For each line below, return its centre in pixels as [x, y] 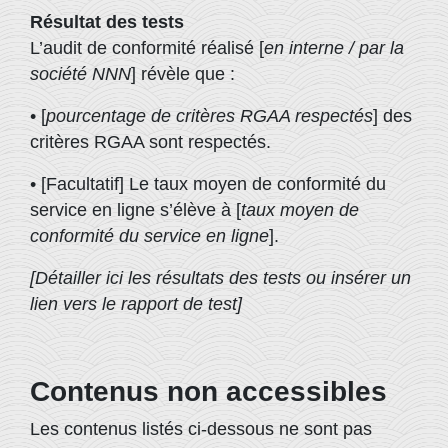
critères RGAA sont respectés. [150, 142]
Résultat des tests [107, 22]
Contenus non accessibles [208, 391]
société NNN [80, 74]
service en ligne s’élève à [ [135, 210]
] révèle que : [183, 74]
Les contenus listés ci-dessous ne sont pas [201, 429]
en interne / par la [334, 48]
